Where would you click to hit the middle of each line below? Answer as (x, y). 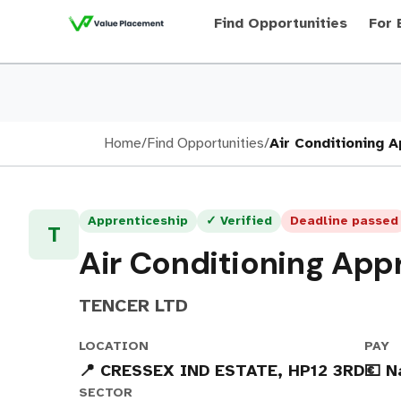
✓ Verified (239, 221)
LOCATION (114, 346)
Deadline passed (344, 221)
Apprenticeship (138, 221)
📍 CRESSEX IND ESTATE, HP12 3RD (222, 371)
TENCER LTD (133, 306)
